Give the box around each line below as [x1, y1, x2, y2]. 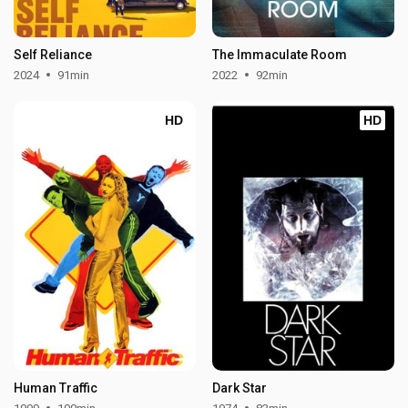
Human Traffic [14, 380, 98, 395]
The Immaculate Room [211, 46, 347, 62]
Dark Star [211, 380, 267, 395]
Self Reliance [14, 46, 93, 62]
